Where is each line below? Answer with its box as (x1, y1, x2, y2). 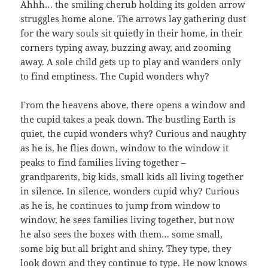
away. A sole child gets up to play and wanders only (20, 55, 241, 68)
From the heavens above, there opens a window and (20, 98, 246, 111)
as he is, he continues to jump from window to (20, 199, 221, 211)
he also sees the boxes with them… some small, (20, 227, 223, 240)
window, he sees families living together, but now (20, 213, 235, 226)
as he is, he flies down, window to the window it (20, 141, 229, 154)
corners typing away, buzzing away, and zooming (20, 41, 232, 53)
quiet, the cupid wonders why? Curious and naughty (20, 127, 246, 139)
